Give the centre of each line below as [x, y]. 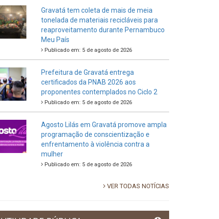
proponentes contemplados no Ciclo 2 [99, 92]
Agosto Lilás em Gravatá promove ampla [104, 125]
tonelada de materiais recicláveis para [99, 20]
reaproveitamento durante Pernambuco [103, 30]
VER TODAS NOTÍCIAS [137, 186]
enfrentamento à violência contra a [95, 144]
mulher [52, 154]
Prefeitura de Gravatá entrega [87, 73]
